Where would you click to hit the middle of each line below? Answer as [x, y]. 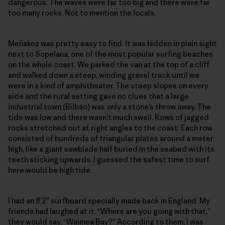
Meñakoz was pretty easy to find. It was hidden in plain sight [113, 43]
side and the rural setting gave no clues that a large [98, 96]
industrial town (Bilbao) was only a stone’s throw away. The [109, 106]
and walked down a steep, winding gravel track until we [104, 75]
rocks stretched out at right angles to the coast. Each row [110, 128]
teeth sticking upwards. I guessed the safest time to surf [109, 159]
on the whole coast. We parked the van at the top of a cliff [109, 64]
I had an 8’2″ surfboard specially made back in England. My [109, 200]
